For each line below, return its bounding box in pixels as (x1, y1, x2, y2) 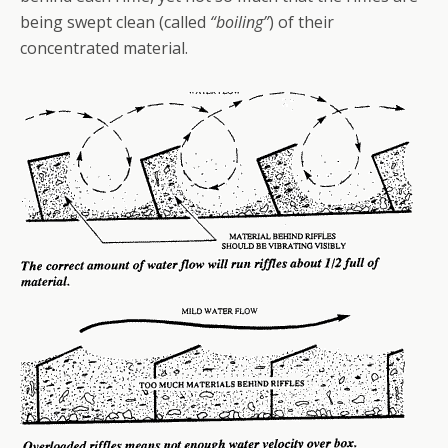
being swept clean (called (20, 10, 210, 33)
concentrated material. (20, 36, 188, 59)
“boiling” (210, 10, 269, 33)
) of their (269, 10, 334, 33)
